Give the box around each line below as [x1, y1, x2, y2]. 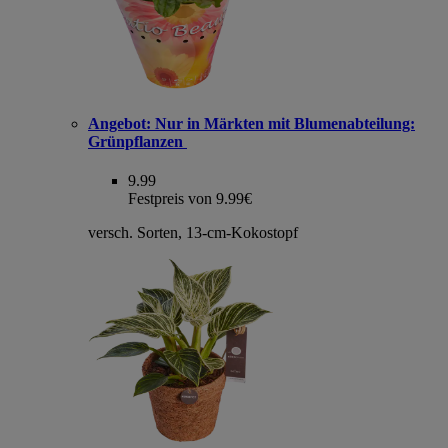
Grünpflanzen [88, 132, 187, 150]
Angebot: [88, 114, 151, 132]
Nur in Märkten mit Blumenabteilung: [151, 114, 415, 132]
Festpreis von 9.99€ [128, 190, 252, 208]
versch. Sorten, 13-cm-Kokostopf [88, 224, 298, 242]
